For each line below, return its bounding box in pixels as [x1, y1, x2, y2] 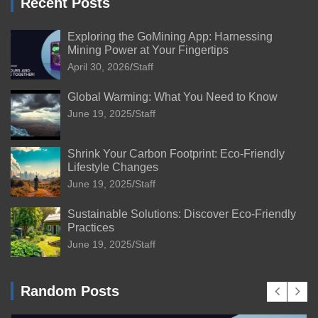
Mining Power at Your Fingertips [67, 43, 229, 56]
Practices [67, 221, 114, 234]
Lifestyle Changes [67, 160, 158, 173]
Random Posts [21, 283, 119, 299]
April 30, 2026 [67, 60, 130, 72]
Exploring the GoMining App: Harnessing [67, 30, 273, 43]
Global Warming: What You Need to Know [67, 90, 278, 103]
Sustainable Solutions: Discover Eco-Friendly [67, 207, 296, 220]
